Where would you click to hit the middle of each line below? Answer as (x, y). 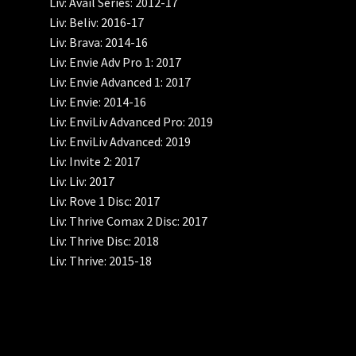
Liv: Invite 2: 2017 (95, 162)
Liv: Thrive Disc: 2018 (104, 241)
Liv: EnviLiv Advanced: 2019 (120, 142)
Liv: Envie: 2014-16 (98, 102)
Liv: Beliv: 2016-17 (97, 23)
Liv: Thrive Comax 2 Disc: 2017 (129, 221)
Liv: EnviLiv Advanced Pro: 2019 (132, 122)
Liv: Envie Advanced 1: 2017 (120, 82)
